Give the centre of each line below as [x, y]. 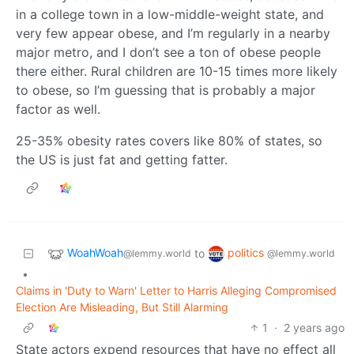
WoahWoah [95, 253]
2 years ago [314, 327]
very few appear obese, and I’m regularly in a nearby [173, 33]
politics [247, 253]
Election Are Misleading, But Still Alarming [122, 307]
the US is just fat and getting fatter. [122, 159]
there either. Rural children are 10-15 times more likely [177, 71]
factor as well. [58, 109]
